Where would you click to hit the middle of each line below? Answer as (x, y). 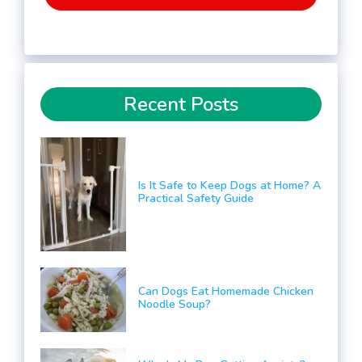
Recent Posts (181, 104)
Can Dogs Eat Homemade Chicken (225, 291)
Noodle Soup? (174, 304)
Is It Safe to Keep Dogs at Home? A (229, 186)
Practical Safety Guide (196, 199)
